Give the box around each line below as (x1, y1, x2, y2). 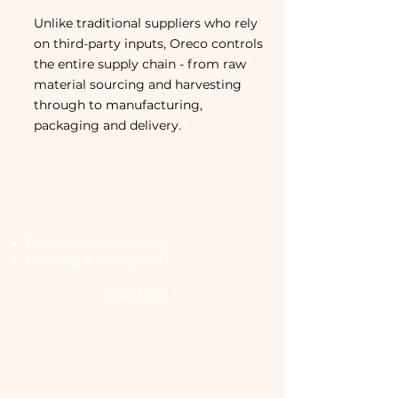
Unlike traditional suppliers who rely (34, 15, 258, 31)
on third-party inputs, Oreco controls (34, 36, 263, 52)
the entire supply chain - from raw (34, 56, 246, 72)
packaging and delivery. (34, 117, 181, 133)
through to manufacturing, (34, 97, 203, 113)
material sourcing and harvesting (34, 76, 242, 92)
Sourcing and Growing (28, 212, 257, 229)
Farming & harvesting (27, 252, 163, 268)
